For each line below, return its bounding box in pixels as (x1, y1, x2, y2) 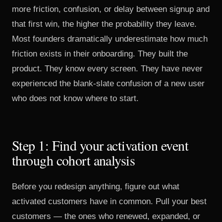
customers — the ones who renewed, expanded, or (12, 212, 200, 221)
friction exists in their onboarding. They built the (12, 49, 188, 58)
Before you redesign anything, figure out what (12, 182, 179, 191)
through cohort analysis (12, 151, 135, 169)
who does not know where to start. (12, 94, 139, 103)
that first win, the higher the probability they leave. (12, 19, 197, 29)
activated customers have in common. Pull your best (12, 197, 207, 206)
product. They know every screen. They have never (12, 64, 203, 73)
